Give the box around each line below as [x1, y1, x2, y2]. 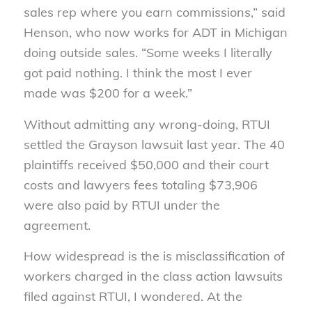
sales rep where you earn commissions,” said [23, 4, 286, 21]
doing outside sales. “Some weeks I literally [23, 45, 272, 61]
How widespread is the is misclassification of [23, 247, 288, 264]
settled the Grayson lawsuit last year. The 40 [23, 136, 285, 153]
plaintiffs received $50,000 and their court [23, 156, 269, 173]
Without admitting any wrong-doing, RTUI [23, 116, 270, 132]
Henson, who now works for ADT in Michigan [23, 24, 288, 41]
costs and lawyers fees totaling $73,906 [23, 176, 258, 193]
